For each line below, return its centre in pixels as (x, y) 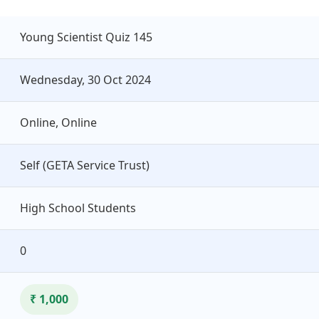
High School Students (78, 208)
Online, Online (58, 122)
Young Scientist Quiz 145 (86, 37)
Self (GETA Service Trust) (85, 165)
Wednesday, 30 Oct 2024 (85, 79)
